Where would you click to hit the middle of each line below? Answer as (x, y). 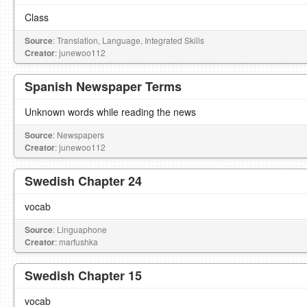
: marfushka (76, 242)
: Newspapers (78, 135)
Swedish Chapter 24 (83, 181)
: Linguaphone (80, 229)
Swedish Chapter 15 (83, 275)
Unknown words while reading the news (110, 112)
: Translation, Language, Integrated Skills (128, 40)
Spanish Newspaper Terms (103, 86)
